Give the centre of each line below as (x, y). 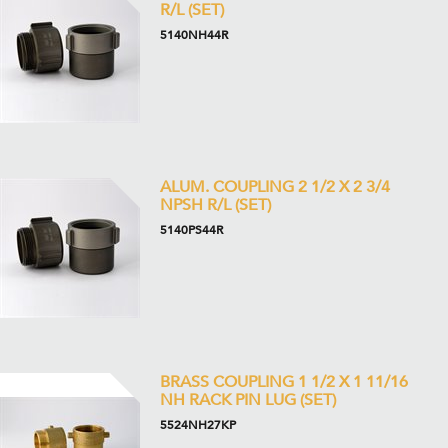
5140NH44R (194, 35)
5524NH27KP (198, 425)
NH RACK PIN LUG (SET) (248, 400)
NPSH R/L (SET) (215, 205)
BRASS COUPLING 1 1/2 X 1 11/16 (284, 382)
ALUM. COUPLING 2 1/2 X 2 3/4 (275, 187)
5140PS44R (191, 230)
